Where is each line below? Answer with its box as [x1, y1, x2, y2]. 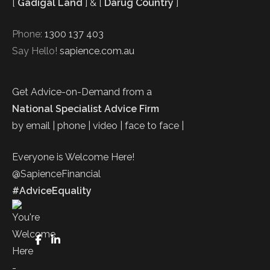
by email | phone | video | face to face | [12, 119, 184, 131]
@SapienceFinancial [12, 168, 101, 180]
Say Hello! [12, 45, 60, 57]
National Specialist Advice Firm [12, 102, 159, 115]
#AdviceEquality [12, 184, 92, 196]
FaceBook [41, 233, 86, 245]
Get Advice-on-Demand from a [12, 86, 152, 98]
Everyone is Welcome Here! [12, 151, 134, 163]
